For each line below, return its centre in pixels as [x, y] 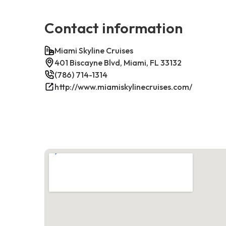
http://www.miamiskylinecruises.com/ [123, 87]
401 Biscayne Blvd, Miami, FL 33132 [118, 62]
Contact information [114, 27]
